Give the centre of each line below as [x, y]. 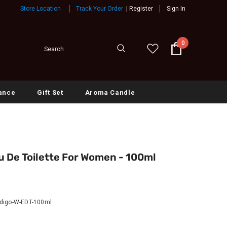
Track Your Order [100, 8]
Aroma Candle [110, 92]
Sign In [176, 8]
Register [141, 8]
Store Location [41, 8]
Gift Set [50, 92]
